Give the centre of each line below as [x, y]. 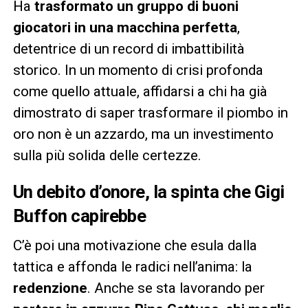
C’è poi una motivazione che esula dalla [135, 245]
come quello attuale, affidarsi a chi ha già [140, 91]
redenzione [50, 288]
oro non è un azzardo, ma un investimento [143, 134]
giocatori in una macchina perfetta [125, 27]
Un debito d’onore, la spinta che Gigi [148, 191]
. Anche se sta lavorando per [176, 288]
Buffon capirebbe [79, 216]
